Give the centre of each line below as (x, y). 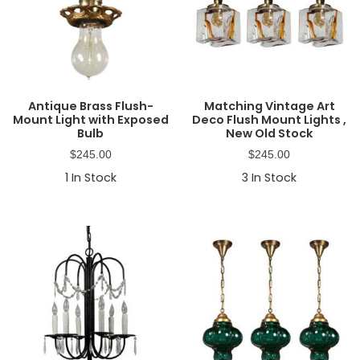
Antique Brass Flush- (90, 106)
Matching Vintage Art (269, 106)
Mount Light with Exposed (90, 119)
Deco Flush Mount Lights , (270, 119)
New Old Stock (270, 133)
